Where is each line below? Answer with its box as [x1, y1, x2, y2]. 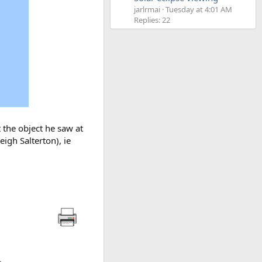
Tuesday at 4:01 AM [166, 4, 232, 15]
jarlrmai [134, 4, 160, 15]
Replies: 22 [134, 15, 170, 26]
